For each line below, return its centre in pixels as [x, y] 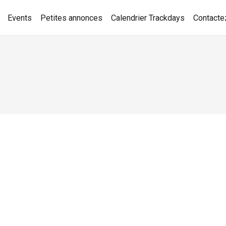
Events [20, 18]
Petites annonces [71, 18]
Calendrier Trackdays [148, 18]
